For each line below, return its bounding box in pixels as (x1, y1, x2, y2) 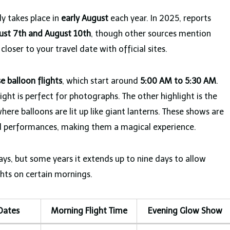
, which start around (62, 75, 140, 86)
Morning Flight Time (50, 205, 127, 216)
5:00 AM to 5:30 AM (140, 75, 216, 86)
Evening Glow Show (148, 205, 222, 216)
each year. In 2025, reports (108, 13, 211, 23)
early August (61, 13, 108, 23)
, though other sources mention (91, 28, 211, 39)
